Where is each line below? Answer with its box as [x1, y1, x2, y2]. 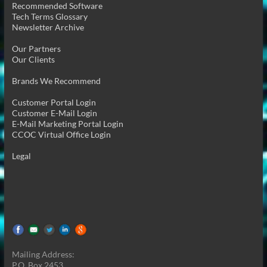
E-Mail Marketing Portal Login [11, 118, 123, 129]
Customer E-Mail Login [11, 107, 97, 118]
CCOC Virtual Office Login [11, 129, 111, 139]
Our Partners [11, 43, 61, 54]
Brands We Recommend [11, 75, 101, 86]
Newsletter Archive [11, 21, 84, 32]
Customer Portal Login [11, 97, 96, 107]
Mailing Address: [11, 249, 74, 260]
